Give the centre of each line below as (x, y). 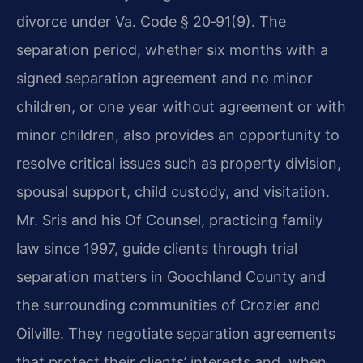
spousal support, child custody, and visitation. (173, 192)
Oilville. (40, 334)
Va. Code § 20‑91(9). (185, 22)
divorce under (66, 22)
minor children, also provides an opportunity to (178, 135)
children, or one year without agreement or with (181, 107)
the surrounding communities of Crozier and (168, 305)
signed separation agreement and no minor (164, 79)
